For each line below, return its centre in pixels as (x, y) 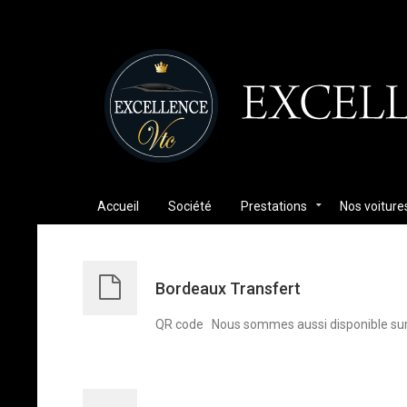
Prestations (274, 207)
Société (190, 207)
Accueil (119, 207)
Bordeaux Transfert (228, 289)
